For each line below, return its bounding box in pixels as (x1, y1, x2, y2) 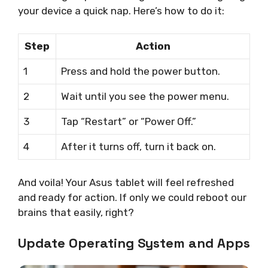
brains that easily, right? (18, 206, 134, 218)
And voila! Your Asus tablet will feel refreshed (18, 176, 234, 188)
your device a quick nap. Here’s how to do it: (18, 4, 224, 17)
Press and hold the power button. (61, 65, 220, 78)
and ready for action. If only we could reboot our (18, 191, 246, 203)
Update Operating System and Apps (18, 234, 250, 252)
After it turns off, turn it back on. (61, 141, 216, 153)
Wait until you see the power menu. (61, 90, 229, 103)
